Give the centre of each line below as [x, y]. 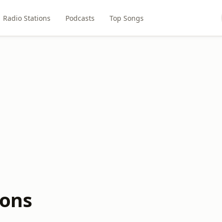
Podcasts [80, 18]
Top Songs [127, 18]
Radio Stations [27, 18]
